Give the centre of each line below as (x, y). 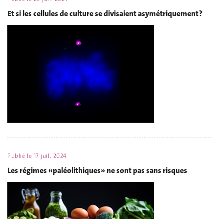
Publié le (21, 156)
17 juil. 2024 (50, 156)
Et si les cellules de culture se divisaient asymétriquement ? (105, 13)
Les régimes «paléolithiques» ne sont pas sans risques (97, 170)
